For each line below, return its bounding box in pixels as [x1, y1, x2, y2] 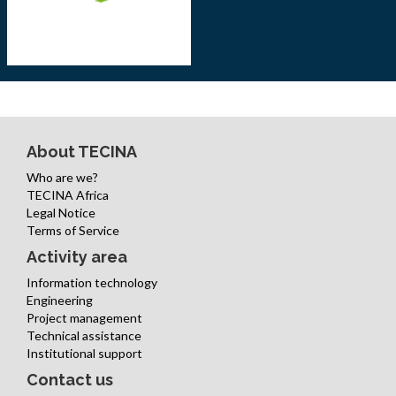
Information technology [27, 275, 157, 291]
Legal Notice [27, 205, 95, 221]
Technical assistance [27, 328, 141, 344]
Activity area [27, 247, 127, 267]
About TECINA [27, 142, 137, 162]
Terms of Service [27, 223, 119, 239]
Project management [27, 310, 142, 326]
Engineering [27, 293, 93, 308]
